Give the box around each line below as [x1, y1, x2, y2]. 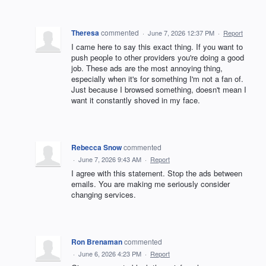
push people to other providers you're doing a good [71, 51, 244, 63]
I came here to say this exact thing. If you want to [71, 40, 243, 52]
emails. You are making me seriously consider [71, 178, 230, 189]
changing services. [71, 188, 136, 200]
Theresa [71, 27, 99, 38]
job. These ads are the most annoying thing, [71, 62, 223, 74]
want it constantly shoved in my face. [71, 94, 200, 106]
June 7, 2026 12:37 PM [148, 27, 214, 37]
